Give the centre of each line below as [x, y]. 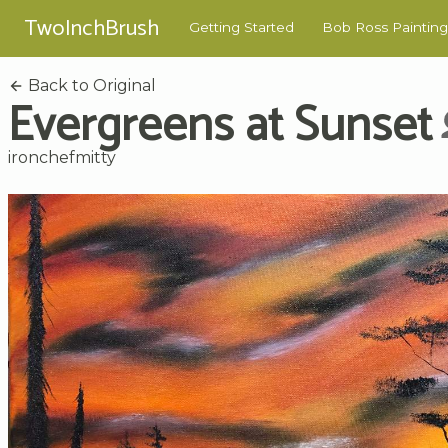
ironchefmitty [62, 157]
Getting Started [241, 27]
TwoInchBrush [91, 28]
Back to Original [90, 85]
